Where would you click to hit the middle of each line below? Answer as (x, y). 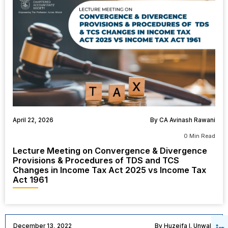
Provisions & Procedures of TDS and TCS (96, 161)
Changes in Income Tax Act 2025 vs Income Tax (109, 170)
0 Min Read (200, 136)
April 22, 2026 (33, 120)
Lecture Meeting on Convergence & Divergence (110, 151)
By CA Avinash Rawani (183, 120)
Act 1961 (30, 180)
